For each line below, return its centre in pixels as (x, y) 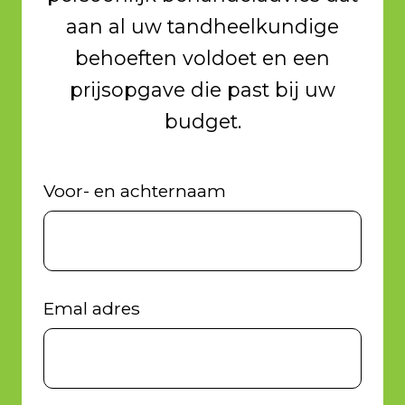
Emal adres (91, 309)
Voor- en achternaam (134, 192)
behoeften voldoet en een (202, 58)
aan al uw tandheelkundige (202, 27)
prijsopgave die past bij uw (202, 90)
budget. (202, 122)
